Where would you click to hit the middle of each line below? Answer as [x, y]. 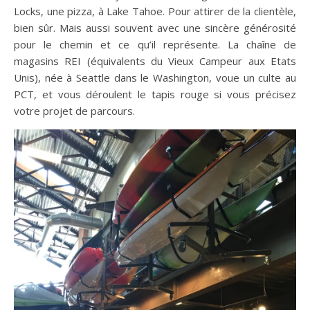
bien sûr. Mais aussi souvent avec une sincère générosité [155, 28]
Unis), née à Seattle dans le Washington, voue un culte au [155, 77]
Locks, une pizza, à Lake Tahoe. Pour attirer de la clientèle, [155, 11]
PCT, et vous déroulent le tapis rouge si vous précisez [155, 94]
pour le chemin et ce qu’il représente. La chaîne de [155, 44]
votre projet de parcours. [74, 111]
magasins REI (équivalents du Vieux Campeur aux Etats [155, 61]
